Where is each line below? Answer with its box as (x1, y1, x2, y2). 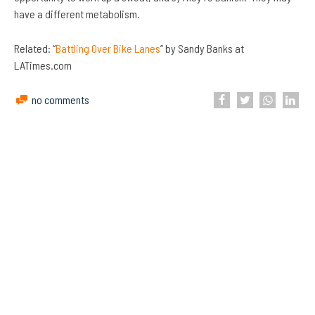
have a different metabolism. (14, 7, 140, 21)
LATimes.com (14, 58, 72, 72)
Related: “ (14, 41, 56, 56)
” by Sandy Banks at (160, 41, 244, 56)
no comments (32, 93, 90, 107)
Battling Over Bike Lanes (56, 41, 160, 56)
